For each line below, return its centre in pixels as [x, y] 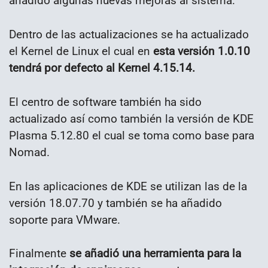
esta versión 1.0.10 [202, 51]
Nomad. [29, 152]
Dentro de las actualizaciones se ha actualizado [129, 34]
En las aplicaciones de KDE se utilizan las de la [128, 186]
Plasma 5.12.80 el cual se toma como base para [132, 135]
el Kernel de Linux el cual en [81, 51]
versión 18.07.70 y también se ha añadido [115, 203]
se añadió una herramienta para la [155, 254]
